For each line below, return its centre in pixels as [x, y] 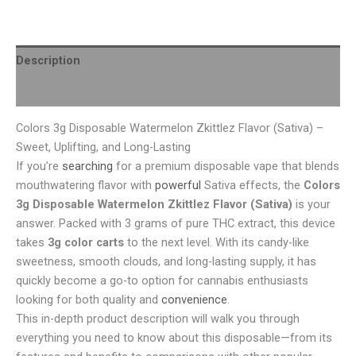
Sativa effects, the [252, 185]
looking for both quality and [89, 299]
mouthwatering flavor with [85, 185]
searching [87, 166]
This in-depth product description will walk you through [158, 318]
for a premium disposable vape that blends [226, 166]
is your [311, 204]
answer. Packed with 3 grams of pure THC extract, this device [176, 223]
